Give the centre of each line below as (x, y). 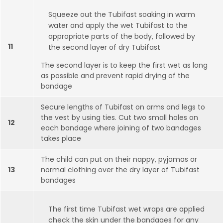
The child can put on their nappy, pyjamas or (119, 159)
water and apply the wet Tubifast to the (118, 25)
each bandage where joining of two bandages (121, 128)
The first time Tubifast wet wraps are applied (126, 209)
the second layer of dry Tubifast (104, 47)
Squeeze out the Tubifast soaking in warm (122, 14)
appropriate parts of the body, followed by (122, 36)
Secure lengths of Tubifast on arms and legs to (123, 107)
